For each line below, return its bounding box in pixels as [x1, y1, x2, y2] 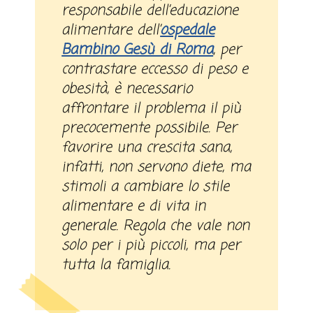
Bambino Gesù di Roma [61, 39, 214, 61]
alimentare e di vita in [61, 196, 206, 218]
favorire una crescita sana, [61, 137, 233, 159]
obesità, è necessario [61, 78, 193, 101]
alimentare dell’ [61, 20, 161, 42]
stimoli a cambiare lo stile [61, 176, 230, 198]
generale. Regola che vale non [61, 215, 250, 238]
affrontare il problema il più [61, 98, 242, 120]
